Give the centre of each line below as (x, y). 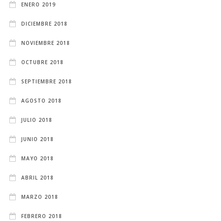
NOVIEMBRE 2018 (46, 43)
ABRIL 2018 (38, 177)
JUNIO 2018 (38, 139)
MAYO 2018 (38, 158)
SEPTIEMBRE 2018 (47, 81)
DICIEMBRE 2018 (45, 23)
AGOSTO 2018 (42, 100)
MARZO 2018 (40, 197)
